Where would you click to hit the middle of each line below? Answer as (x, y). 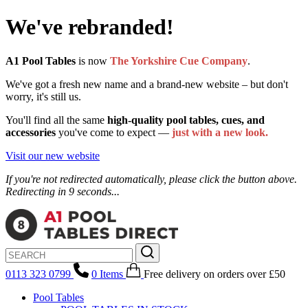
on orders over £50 (243, 274)
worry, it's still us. (43, 96)
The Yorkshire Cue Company (179, 60)
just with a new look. (220, 132)
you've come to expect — (114, 132)
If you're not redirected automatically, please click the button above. (151, 179)
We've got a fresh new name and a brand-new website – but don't (147, 84)
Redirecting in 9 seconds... (63, 191)
